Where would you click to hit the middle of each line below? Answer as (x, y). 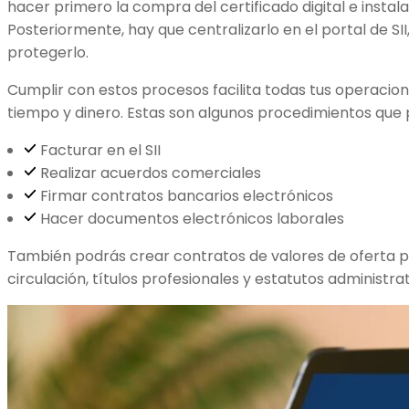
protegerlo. (48, 52)
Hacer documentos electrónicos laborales (192, 218)
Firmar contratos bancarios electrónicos (186, 195)
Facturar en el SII (100, 150)
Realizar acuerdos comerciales (150, 173)
